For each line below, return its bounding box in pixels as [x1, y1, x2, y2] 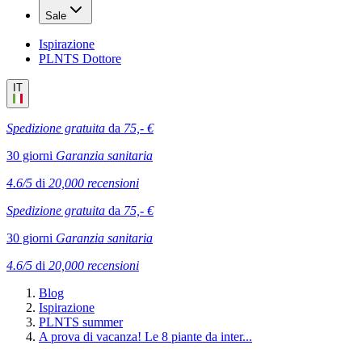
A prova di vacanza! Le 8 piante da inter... [39, 330, 252, 344]
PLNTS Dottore [39, 52, 121, 66]
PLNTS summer [39, 315, 123, 330]
